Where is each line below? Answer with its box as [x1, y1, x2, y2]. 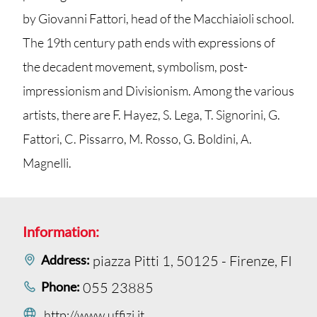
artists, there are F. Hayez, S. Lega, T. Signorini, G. [23, 107, 280, 122]
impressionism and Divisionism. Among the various [23, 83, 294, 98]
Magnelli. [23, 155, 71, 171]
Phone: [41, 279, 80, 294]
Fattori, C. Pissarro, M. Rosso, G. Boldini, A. [23, 131, 252, 146]
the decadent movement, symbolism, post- [23, 59, 248, 74]
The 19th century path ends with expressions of [23, 35, 275, 50]
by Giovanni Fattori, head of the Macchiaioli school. [23, 11, 294, 26]
